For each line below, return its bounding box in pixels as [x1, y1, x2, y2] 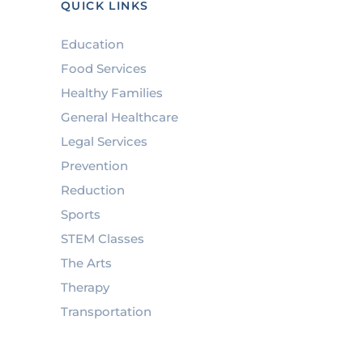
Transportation [60, 303, 152, 319]
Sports [60, 206, 100, 222]
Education [60, 36, 124, 52]
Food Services [60, 60, 147, 76]
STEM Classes [60, 230, 144, 246]
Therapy [60, 279, 109, 295]
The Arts [60, 254, 112, 271]
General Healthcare [60, 109, 178, 125]
